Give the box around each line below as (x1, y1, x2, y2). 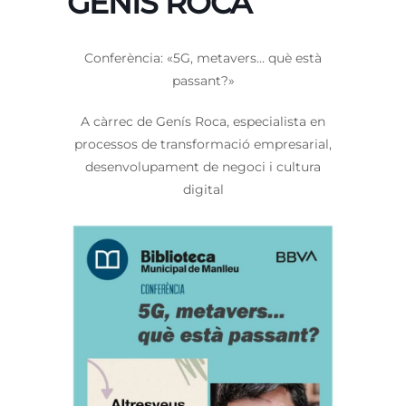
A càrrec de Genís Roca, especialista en (81, 113, 325, 130)
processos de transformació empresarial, (74, 136, 332, 153)
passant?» (171, 72, 235, 90)
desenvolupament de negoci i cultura (85, 159, 321, 176)
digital (182, 181, 224, 198)
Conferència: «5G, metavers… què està (84, 50, 322, 67)
